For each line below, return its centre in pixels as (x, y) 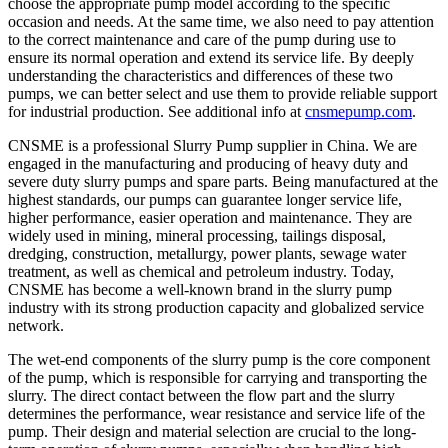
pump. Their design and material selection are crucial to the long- (212, 431)
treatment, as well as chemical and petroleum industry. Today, (201, 271)
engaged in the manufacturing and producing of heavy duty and (208, 163)
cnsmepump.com (358, 111)
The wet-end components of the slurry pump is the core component (219, 359)
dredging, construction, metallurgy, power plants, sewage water (207, 253)
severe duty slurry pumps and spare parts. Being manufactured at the (223, 181)
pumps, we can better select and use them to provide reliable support (222, 93)
